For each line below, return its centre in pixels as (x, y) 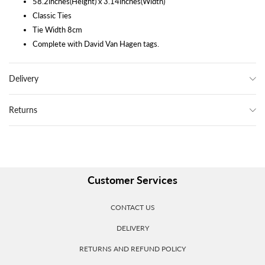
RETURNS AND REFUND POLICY (132, 249)
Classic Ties (52, 15)
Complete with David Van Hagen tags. (96, 44)
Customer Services (132, 180)
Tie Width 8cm (57, 30)
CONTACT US (132, 207)
